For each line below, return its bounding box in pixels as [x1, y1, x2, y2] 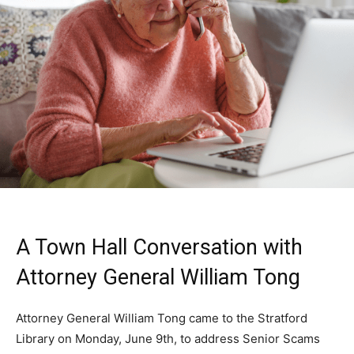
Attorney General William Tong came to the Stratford [16, 311, 307, 326]
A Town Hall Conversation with [16, 235, 303, 261]
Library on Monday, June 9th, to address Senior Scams [16, 331, 320, 347]
